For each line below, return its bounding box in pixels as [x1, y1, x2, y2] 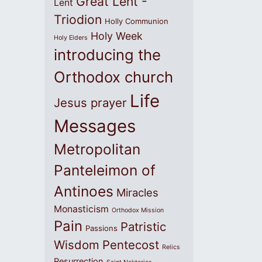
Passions [85, 223, 118, 233]
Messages [54, 116, 136, 136]
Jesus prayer [54, 95, 127, 110]
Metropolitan [54, 140, 140, 158]
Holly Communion [105, 16, 168, 26]
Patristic [120, 219, 166, 234]
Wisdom [54, 237, 99, 252]
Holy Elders [54, 34, 88, 42]
